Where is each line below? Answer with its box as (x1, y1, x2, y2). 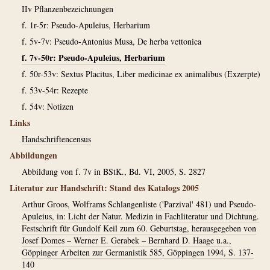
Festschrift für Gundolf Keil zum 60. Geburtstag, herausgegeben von (22, 222, 256, 234)
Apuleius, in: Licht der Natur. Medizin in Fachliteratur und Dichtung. (22, 210, 259, 222)
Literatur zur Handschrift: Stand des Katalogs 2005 (10, 181, 199, 194)
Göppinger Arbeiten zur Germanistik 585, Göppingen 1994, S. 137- (22, 246, 254, 258)
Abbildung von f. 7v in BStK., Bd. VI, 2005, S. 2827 (22, 166, 206, 177)
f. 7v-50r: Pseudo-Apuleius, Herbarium (22, 51, 165, 64)
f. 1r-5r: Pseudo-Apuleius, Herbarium (22, 19, 150, 31)
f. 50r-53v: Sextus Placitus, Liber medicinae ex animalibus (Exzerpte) (22, 68, 260, 80)
